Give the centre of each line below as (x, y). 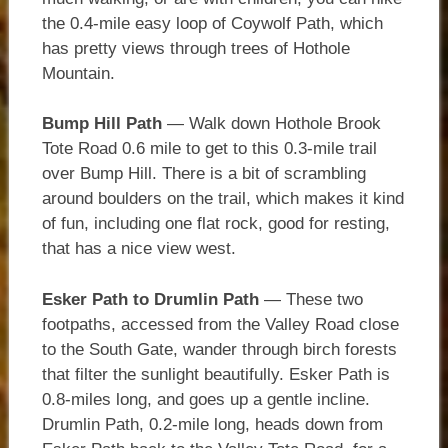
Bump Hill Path (101, 124)
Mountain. (78, 73)
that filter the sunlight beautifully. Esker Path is (215, 374)
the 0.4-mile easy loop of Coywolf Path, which (212, 23)
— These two (310, 299)
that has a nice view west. (138, 249)
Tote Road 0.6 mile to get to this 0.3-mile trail (209, 149)
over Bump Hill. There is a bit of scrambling (203, 174)
